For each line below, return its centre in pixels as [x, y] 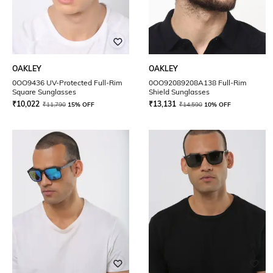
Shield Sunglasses [179, 92]
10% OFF [218, 105]
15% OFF [81, 105]
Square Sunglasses [44, 92]
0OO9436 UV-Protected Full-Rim [67, 83]
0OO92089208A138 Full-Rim [198, 83]
